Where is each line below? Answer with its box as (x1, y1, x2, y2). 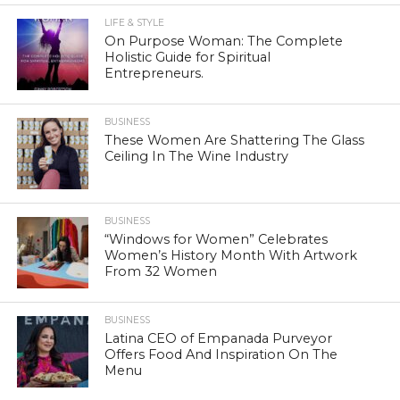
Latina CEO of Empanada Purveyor (104, 330, 333, 347)
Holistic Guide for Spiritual (104, 49, 271, 66)
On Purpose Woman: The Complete (104, 33, 344, 50)
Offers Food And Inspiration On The (104, 346, 338, 363)
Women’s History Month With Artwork (104, 247, 358, 264)
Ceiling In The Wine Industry (104, 148, 289, 165)
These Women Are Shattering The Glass (104, 132, 365, 149)
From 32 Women (104, 263, 218, 280)
